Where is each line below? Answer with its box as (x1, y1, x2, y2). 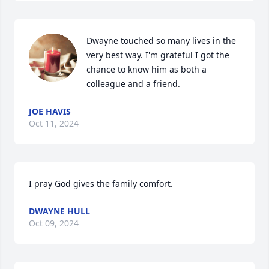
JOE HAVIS (29, 106, 71, 117)
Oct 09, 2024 (29, 217, 79, 229)
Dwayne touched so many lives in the (86, 35, 236, 46)
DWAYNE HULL (29, 205, 90, 217)
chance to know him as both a (86, 64, 207, 75)
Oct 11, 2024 (29, 118, 79, 129)
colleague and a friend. (86, 78, 180, 89)
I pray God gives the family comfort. (29, 178, 173, 189)
